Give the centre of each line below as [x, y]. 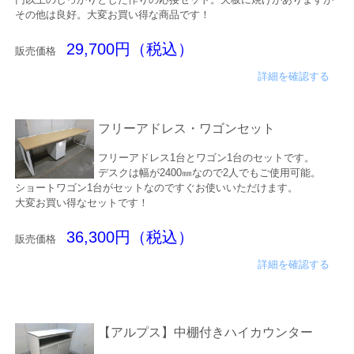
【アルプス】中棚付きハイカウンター [205, 333]
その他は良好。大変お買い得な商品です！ [112, 15]
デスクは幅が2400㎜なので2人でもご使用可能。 [209, 173]
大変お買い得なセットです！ [81, 203]
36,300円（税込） [130, 237]
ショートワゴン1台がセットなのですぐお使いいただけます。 [156, 188]
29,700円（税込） [130, 49]
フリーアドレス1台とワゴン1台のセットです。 [206, 158]
